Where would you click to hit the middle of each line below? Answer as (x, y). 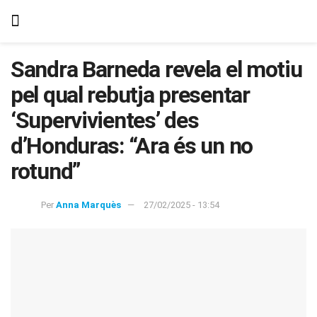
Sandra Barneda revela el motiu (156, 69)
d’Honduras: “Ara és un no (132, 146)
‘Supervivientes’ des (105, 120)
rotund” (46, 171)
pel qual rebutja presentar (130, 95)
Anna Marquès (88, 204)
